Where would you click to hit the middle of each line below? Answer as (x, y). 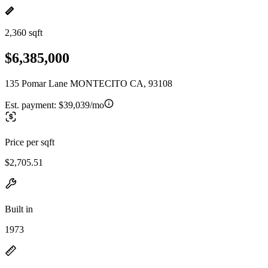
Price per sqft (30, 142)
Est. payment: (32, 105)
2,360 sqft (24, 33)
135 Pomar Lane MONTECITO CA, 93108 (89, 83)
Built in (19, 209)
